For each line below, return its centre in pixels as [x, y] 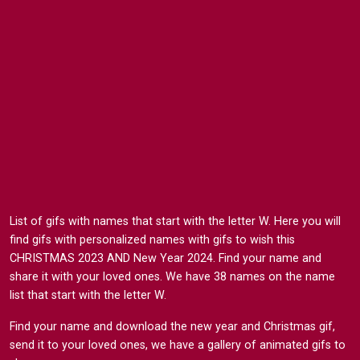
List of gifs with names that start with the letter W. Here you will [175, 221]
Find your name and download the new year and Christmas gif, [172, 327]
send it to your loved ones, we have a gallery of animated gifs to [178, 345]
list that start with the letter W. [88, 295]
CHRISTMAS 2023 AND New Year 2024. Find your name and [166, 258]
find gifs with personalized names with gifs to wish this [152, 240]
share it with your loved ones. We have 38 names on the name [172, 277]
